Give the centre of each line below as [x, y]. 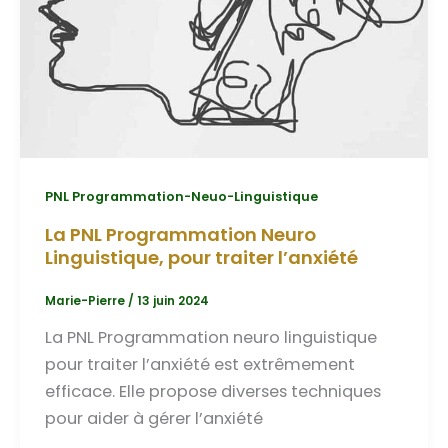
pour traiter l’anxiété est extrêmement [199, 365]
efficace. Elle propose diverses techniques [212, 392]
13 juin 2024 [172, 300]
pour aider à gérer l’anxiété [153, 419]
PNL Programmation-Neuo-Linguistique [181, 197]
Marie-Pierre [86, 300]
